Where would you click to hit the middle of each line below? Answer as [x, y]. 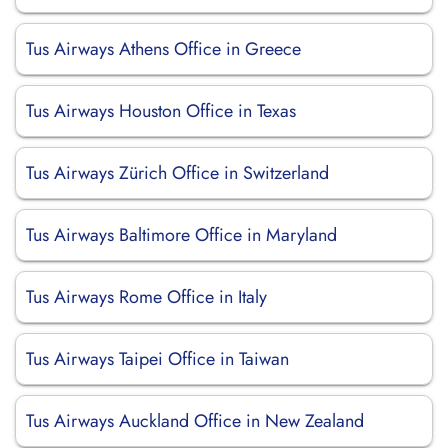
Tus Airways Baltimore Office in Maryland [181, 235]
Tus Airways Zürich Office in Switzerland [177, 173]
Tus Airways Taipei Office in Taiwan [157, 359]
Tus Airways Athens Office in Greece [163, 49]
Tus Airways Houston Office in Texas [161, 111]
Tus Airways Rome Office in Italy [146, 297]
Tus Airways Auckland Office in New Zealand [195, 421]
